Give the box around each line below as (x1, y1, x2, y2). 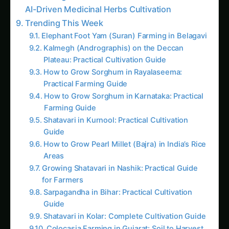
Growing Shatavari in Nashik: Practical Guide (41, 153, 198, 163)
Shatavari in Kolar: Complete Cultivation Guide (43, 201, 206, 211)
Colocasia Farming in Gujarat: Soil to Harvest (46, 214, 203, 223)
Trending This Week (25, 8, 104, 18)
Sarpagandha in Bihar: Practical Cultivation (43, 177, 193, 187)
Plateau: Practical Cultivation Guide (43, 45, 167, 55)
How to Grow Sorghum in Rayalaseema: (43, 57, 182, 67)
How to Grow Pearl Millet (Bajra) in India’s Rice (43, 129, 207, 139)
